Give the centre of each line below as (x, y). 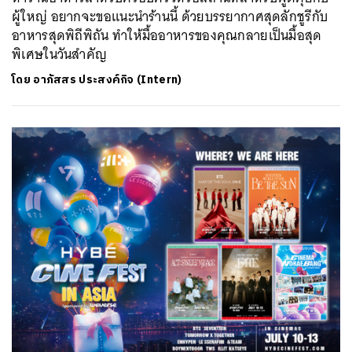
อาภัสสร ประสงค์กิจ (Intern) (108, 79)
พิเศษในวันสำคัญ (60, 54)
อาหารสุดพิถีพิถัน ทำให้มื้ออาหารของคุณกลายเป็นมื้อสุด (167, 35)
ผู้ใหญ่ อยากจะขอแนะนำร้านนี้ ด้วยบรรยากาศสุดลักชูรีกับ (170, 16)
